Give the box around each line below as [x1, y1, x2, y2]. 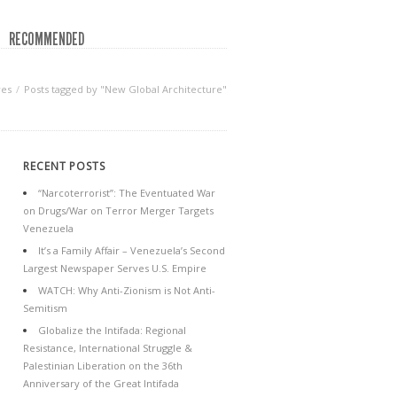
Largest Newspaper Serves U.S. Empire [23, 261, 206, 275]
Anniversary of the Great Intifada [23, 377, 179, 390]
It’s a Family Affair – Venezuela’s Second [38, 244, 225, 257]
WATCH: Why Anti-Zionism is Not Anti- [38, 284, 215, 297]
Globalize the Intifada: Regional [38, 323, 186, 337]
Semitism [23, 301, 67, 315]
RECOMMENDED [9, 28, 84, 50]
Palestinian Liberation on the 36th [23, 359, 183, 372]
